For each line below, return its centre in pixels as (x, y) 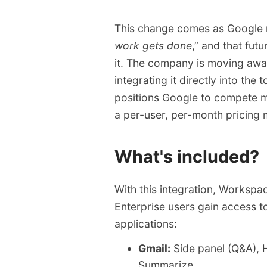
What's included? (187, 156)
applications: (146, 224)
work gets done (153, 45)
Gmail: (154, 249)
